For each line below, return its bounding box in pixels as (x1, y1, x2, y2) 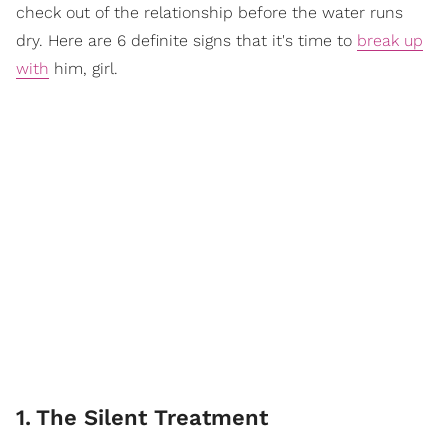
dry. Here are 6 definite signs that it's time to (16, 30, 357, 50)
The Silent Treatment (36, 404, 268, 430)
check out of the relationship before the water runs (16, 2, 403, 22)
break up (357, 30, 423, 50)
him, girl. (49, 58, 118, 78)
